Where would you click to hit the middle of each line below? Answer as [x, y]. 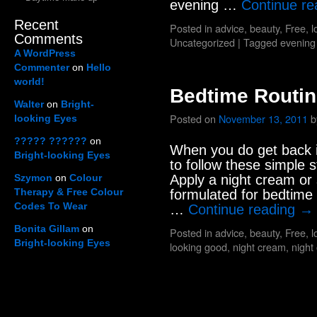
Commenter [42, 67]
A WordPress [45, 53]
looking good [198, 247]
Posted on [193, 119]
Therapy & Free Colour [69, 192]
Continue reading [244, 209]
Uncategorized [202, 42]
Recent [36, 25]
